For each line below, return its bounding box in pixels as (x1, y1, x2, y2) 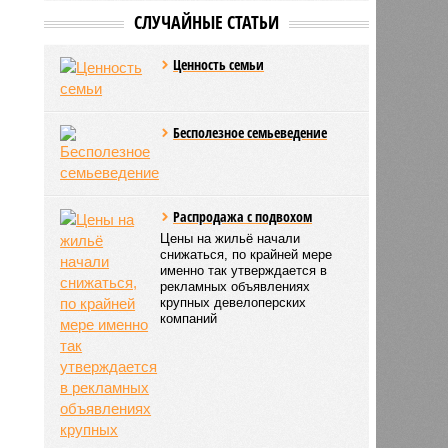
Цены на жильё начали (160, 230, 301, 246)
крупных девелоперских (160, 294, 307, 310)
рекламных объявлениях (160, 278, 311, 294)
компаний (160, 310, 218, 326)
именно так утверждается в (160, 262, 328, 278)
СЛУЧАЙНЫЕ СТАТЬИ (133, 9, 279, 34)
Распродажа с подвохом (173, 206, 313, 226)
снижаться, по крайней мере (160, 246, 333, 262)
